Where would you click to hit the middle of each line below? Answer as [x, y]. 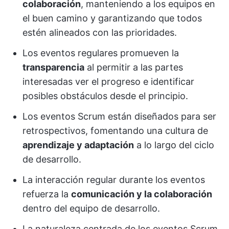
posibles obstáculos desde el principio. [105, 96]
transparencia [53, 67]
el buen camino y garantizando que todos [112, 18]
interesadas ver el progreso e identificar [108, 82]
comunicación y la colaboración [142, 194]
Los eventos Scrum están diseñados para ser [119, 116]
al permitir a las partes [134, 67]
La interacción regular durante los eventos [114, 180]
